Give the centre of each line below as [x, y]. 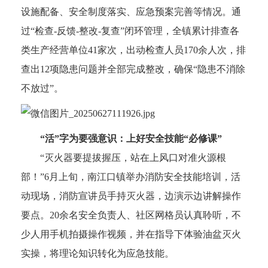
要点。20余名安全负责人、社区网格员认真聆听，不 [131, 215]
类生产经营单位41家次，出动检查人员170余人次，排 [133, 50]
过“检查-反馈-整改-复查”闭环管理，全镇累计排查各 [130, 31]
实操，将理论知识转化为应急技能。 [98, 254]
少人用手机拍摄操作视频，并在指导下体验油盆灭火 [131, 234]
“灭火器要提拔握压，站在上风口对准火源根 [124, 158]
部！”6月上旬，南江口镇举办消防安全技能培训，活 [131, 177]
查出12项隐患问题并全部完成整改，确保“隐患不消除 [133, 69]
